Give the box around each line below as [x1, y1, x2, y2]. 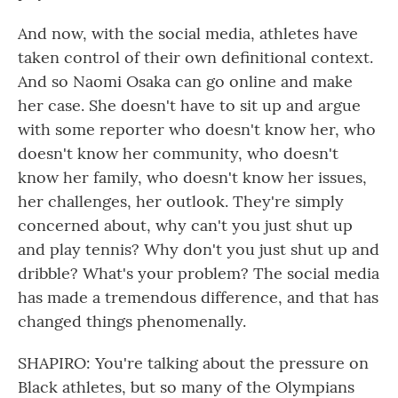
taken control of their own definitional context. [18, 47, 373, 68]
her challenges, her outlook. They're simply [18, 191, 344, 211]
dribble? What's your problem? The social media [18, 263, 379, 283]
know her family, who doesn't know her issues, [18, 167, 367, 187]
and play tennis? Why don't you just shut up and [18, 239, 379, 259]
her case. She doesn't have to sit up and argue [18, 95, 361, 115]
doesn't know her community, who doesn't [18, 143, 338, 163]
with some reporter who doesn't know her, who [18, 119, 376, 139]
